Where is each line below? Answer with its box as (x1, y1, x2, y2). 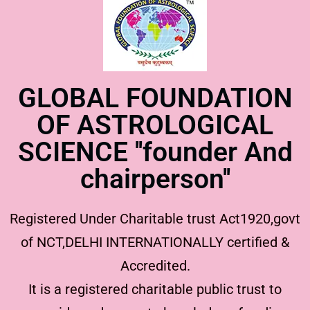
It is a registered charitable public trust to (28, 280, 282, 298)
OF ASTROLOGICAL (37, 109, 273, 141)
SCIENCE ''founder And (17, 136, 293, 168)
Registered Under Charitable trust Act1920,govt (10, 210, 300, 227)
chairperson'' (80, 163, 230, 195)
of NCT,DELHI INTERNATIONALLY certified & (21, 233, 289, 250)
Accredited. (120, 257, 190, 274)
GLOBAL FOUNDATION (17, 82, 293, 114)
